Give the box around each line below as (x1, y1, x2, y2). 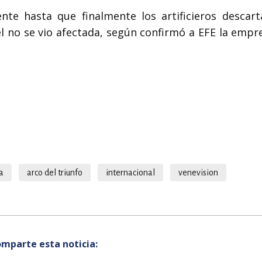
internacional (106, 167, 155, 177)
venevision (178, 167, 218, 177)
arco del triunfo (27, 167, 82, 177)
